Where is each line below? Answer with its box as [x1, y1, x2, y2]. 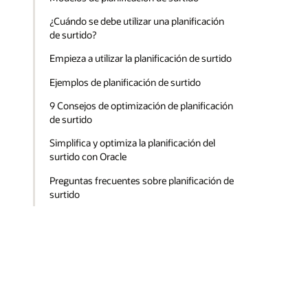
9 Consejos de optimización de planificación [49, 98, 234, 112]
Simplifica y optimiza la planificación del [49, 136, 216, 150]
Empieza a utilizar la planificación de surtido [49, 52, 232, 65]
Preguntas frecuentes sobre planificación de [49, 173, 234, 187]
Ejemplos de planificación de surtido [49, 75, 201, 89]
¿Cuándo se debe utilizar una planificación [49, 14, 225, 28]
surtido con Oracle [49, 150, 127, 164]
